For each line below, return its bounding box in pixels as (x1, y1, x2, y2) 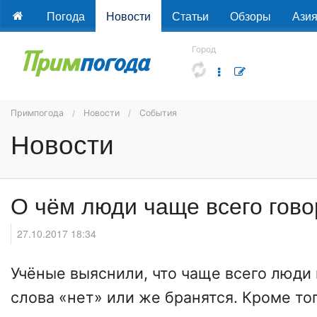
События (139, 108, 177, 118)
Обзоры (229, 8, 271, 24)
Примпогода (11, 108, 64, 118)
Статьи (171, 8, 209, 24)
